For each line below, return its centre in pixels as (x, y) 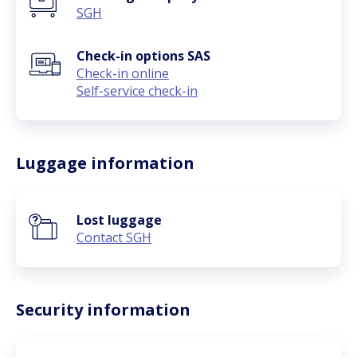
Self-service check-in (137, 91)
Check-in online (123, 73)
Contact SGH (114, 237)
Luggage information (105, 163)
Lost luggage (119, 220)
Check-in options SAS (143, 56)
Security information (103, 310)
